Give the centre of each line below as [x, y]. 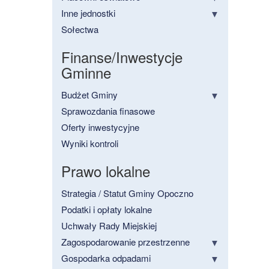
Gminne [86, 73]
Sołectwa [80, 29]
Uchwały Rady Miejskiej [109, 226]
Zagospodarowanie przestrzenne [125, 242]
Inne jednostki [88, 13]
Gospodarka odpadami [106, 258]
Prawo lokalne [106, 171]
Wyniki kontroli [90, 144]
